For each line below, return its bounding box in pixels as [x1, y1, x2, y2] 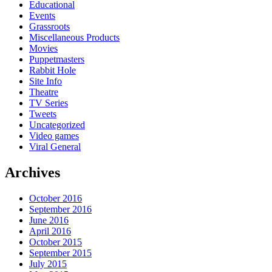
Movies [29, 42, 58, 53]
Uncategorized [29, 119, 85, 130]
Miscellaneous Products [29, 32, 120, 42]
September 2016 [29, 203, 92, 214]
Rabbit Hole [29, 64, 76, 75]
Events [29, 10, 55, 21]
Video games [29, 130, 79, 141]
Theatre [29, 86, 58, 97]
